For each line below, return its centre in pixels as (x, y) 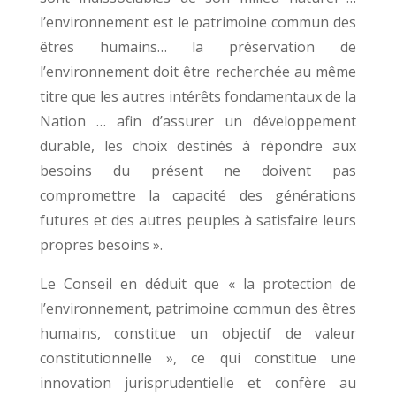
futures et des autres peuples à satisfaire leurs (198, 220)
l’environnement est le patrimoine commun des (198, 22)
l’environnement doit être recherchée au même (198, 72)
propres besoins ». (101, 245)
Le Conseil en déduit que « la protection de (198, 284)
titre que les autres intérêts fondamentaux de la (198, 96)
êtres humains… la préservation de (198, 47)
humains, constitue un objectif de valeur (198, 333)
